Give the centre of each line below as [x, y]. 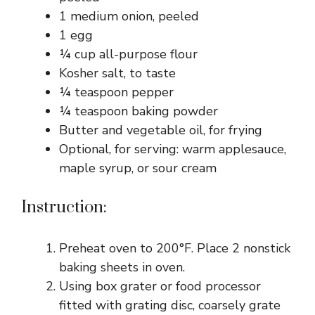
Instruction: [64, 207]
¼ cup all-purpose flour [128, 54]
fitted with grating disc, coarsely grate [170, 305]
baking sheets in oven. [122, 267]
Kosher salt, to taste [117, 73]
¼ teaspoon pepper [116, 92]
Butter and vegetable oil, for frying [161, 130]
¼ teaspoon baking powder [139, 111]
